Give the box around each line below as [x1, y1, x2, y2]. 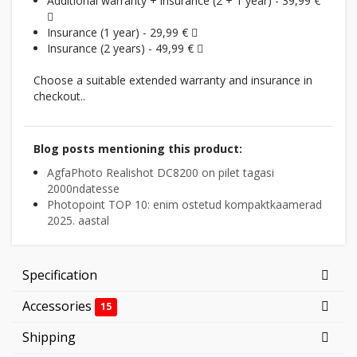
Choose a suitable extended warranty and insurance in [33, 73, 312, 88]
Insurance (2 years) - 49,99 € [47, 41, 197, 56]
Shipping [22, 328, 76, 346]
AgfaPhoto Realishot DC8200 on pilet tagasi [47, 165, 274, 180]
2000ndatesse [47, 181, 120, 196]
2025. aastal [47, 213, 109, 228]
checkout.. [33, 88, 85, 104]
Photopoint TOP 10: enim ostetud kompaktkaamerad [47, 197, 322, 212]
